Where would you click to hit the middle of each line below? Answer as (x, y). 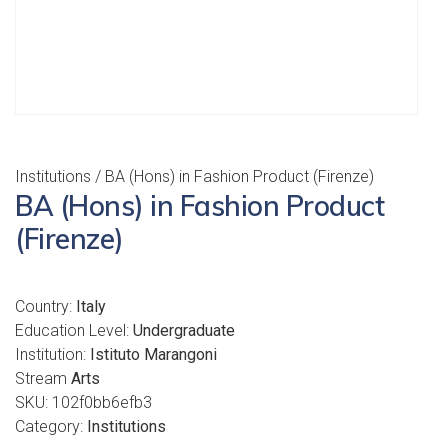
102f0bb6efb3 (102, 402)
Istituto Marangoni (153, 354)
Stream (43, 378)
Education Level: (74, 330)
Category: (51, 426)
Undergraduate (184, 330)
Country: (45, 306)
